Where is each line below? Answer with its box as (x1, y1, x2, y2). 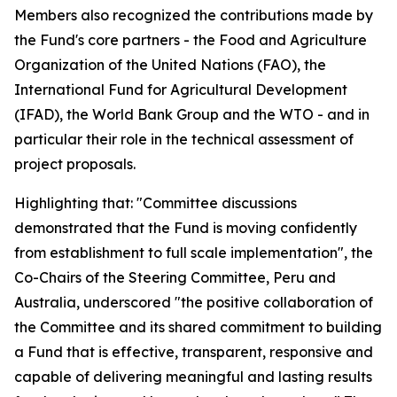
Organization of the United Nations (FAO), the (14, 56, 326, 74)
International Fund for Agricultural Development (14, 81, 347, 98)
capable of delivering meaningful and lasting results (14, 368, 372, 385)
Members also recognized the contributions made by (14, 6, 373, 24)
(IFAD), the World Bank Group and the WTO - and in (14, 105, 370, 123)
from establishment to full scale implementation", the (14, 244, 373, 261)
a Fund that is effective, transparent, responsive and (14, 343, 373, 361)
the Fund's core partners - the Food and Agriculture (14, 31, 367, 49)
